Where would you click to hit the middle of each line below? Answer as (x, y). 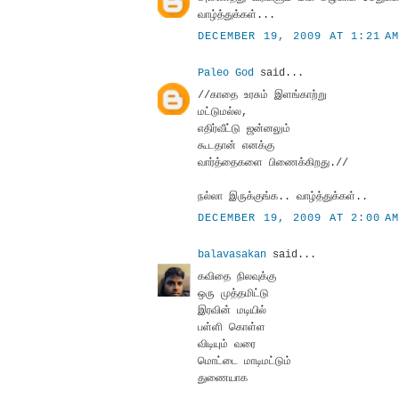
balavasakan (232, 254)
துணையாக (223, 378)
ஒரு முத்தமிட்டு (233, 293)
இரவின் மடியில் (232, 310)
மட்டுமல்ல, (223, 112)
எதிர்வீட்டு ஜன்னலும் (244, 129)
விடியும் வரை (227, 344)
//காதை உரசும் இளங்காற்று (262, 95)
